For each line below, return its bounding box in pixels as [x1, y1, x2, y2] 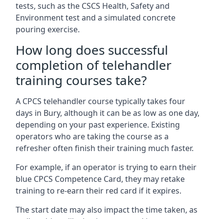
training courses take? [16, 71, 147, 89]
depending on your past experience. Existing [16, 119, 180, 130]
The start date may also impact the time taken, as [16, 204, 197, 215]
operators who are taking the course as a [16, 131, 169, 142]
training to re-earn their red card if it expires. [16, 185, 181, 196]
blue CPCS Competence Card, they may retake [16, 174, 185, 184]
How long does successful [16, 41, 168, 59]
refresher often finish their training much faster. [16, 143, 194, 153]
